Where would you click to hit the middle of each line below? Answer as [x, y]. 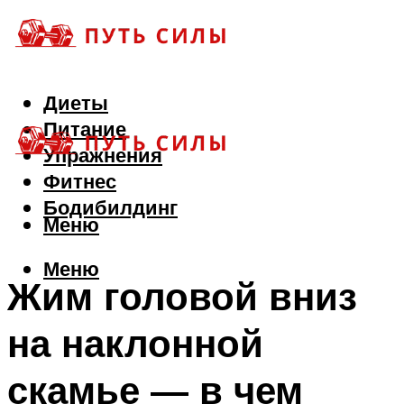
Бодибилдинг [110, 207]
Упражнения [103, 155]
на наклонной [135, 342]
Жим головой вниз [182, 295]
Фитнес [80, 181]
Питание [85, 129]
